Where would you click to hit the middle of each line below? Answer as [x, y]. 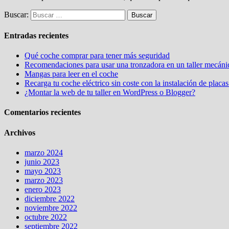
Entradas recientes [36, 35]
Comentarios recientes [42, 112]
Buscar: [16, 14]
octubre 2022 [46, 217]
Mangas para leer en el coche [71, 74]
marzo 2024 [44, 153]
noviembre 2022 [51, 208]
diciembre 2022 [50, 199]
